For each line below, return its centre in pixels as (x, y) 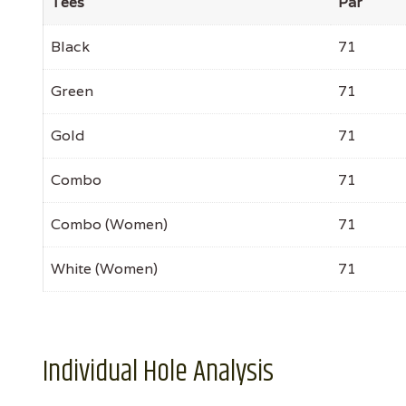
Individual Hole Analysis (158, 372)
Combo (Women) (109, 224)
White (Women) (104, 269)
